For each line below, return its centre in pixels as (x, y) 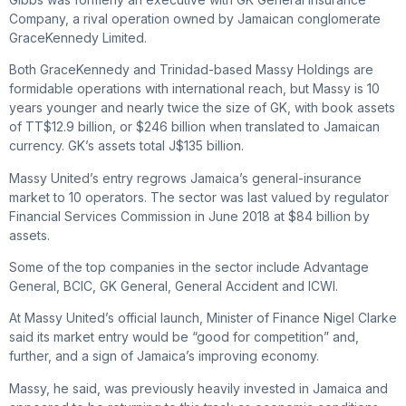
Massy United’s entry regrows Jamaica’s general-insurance (185, 178)
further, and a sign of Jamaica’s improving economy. (164, 356)
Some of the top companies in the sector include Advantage (189, 266)
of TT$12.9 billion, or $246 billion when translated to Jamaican (194, 127)
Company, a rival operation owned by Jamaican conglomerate (195, 18)
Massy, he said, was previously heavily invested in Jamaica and (198, 388)
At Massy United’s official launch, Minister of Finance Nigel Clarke (203, 318)
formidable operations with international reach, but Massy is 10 (194, 89)
